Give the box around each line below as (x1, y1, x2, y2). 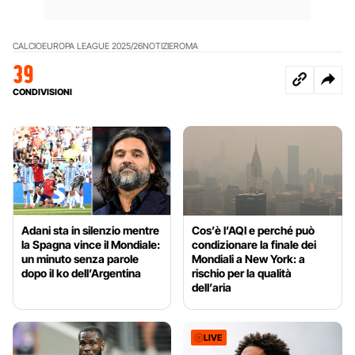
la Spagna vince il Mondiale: (21, 238, 160, 252)
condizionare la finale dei (192, 238, 317, 252)
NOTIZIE (143, 40, 174, 52)
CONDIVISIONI (13, 86, 72, 98)
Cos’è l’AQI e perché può (192, 223, 315, 238)
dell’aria (192, 281, 232, 295)
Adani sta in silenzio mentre (21, 223, 159, 238)
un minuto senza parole (21, 252, 139, 266)
